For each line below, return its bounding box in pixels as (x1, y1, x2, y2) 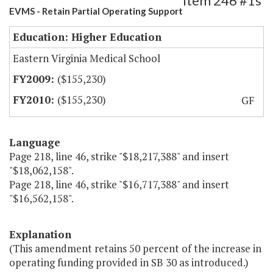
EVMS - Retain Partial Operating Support (9, 5, 183, 17)
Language (9, 135, 60, 150)
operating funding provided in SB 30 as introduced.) (9, 255, 249, 270)
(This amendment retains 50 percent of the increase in (9, 241, 261, 256)
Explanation (9, 227, 71, 242)
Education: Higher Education (13, 30, 161, 44)
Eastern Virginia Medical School (13, 51, 160, 66)
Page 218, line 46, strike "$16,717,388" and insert (9, 177, 229, 192)
